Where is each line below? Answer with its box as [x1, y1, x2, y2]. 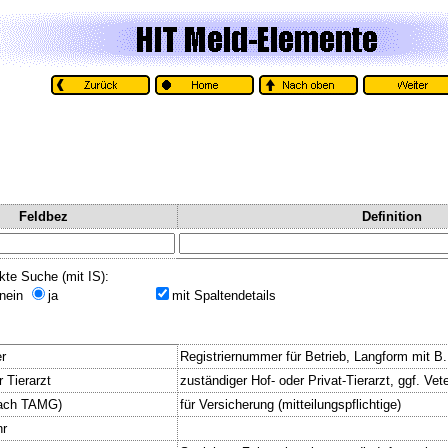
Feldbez [18, 208, 68, 224]
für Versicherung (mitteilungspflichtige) [180, 396, 401, 412]
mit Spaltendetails [172, 287, 276, 303]
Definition [362, 208, 422, 224]
